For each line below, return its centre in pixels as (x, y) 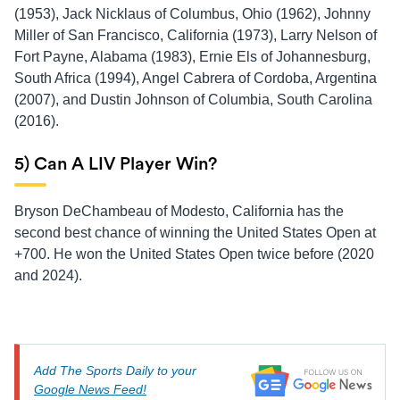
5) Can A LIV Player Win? (116, 164)
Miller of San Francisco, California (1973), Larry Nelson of (196, 35)
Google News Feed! (90, 389)
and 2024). (48, 275)
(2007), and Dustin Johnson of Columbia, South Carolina (193, 99)
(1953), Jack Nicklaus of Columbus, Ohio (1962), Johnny (192, 13)
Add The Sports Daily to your (115, 370)
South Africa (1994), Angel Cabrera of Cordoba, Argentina (196, 78)
